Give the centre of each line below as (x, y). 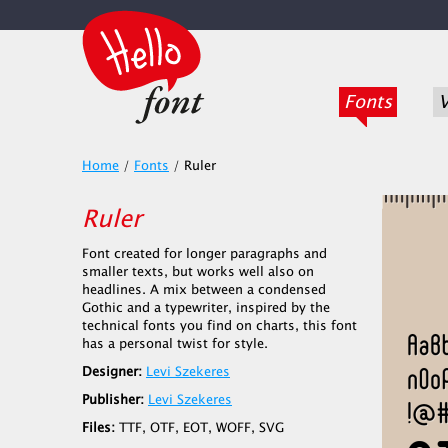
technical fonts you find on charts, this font (219, 326)
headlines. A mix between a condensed (204, 290)
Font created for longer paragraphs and (204, 254)
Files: (98, 428)
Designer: (112, 372)
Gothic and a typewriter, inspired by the (206, 308)
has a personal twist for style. (175, 344)
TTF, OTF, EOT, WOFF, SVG (199, 428)
